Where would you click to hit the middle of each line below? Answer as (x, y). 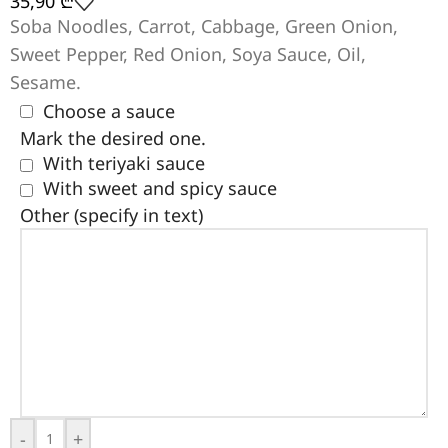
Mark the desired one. (113, 138)
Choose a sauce (109, 110)
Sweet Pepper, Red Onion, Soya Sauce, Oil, (188, 54)
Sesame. (45, 82)
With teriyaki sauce (124, 163)
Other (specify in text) (111, 215)
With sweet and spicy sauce (160, 188)
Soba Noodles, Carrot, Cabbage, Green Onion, (204, 26)
